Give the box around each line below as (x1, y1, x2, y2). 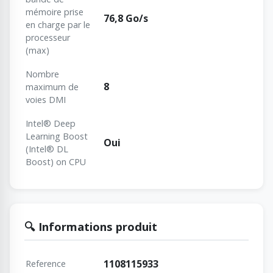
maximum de (26, 81, 79, 93)
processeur (26, 32, 70, 44)
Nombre (26, 68, 59, 80)
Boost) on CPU (26, 156, 86, 168)
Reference (26, 258, 66, 270)
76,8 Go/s (104, 12, 148, 26)
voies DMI (26, 94, 66, 106)
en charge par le (26, 19, 90, 31)
